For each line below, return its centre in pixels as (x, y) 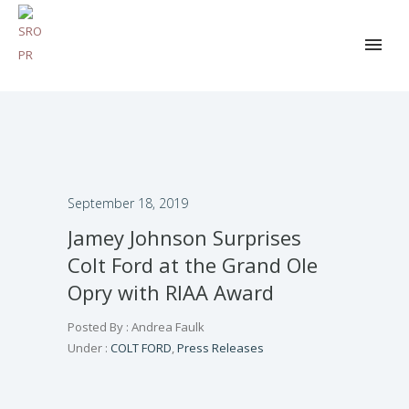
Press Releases (220, 348)
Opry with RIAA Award (171, 292)
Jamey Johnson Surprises (184, 237)
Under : (88, 348)
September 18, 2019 (128, 203)
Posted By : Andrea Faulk (136, 327)
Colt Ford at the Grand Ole (193, 265)
